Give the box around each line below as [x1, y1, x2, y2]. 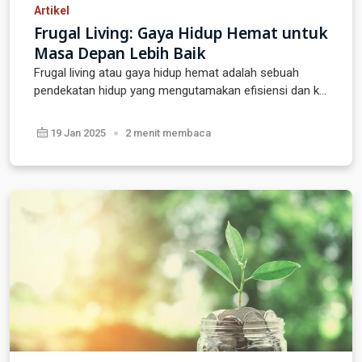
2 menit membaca [125, 127, 211, 139]
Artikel [34, 4, 69, 17]
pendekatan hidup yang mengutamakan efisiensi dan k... [34, 83, 326, 98]
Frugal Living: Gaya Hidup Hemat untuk [34, 23, 328, 44]
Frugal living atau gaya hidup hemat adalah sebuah [34, 65, 299, 80]
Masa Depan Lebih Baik [34, 43, 206, 64]
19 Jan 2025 [48, 127, 106, 139]
